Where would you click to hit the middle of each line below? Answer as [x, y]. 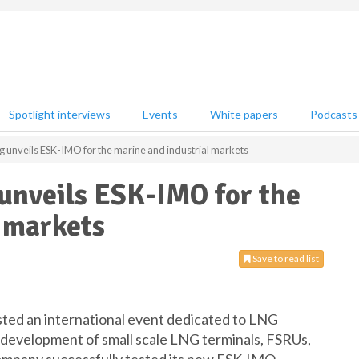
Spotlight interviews [60, 114]
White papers [244, 114]
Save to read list [285, 258]
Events [160, 114]
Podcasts [334, 114]
